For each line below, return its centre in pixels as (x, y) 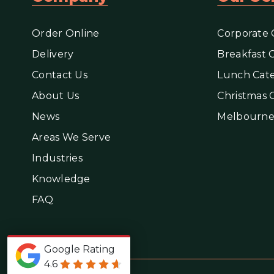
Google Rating (80, 249)
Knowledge (61, 179)
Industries (57, 158)
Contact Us (60, 75)
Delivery (53, 54)
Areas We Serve (72, 137)
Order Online (66, 33)
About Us (56, 96)
